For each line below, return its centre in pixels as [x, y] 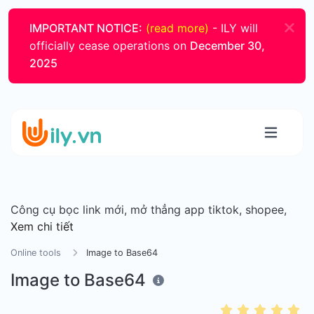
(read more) [177, 28]
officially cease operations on [110, 46]
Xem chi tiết [42, 226]
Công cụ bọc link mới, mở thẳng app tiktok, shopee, [149, 210]
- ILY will [233, 28]
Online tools [36, 253]
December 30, [227, 46]
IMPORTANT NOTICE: [86, 28]
